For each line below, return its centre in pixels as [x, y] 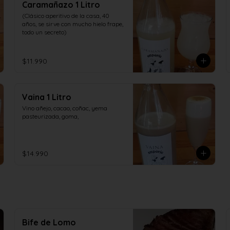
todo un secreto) [44, 32]
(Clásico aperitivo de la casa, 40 [66, 16]
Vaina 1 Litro [47, 97]
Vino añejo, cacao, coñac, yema [65, 108]
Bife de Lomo [49, 222]
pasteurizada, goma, [50, 116]
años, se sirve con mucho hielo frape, [73, 24]
